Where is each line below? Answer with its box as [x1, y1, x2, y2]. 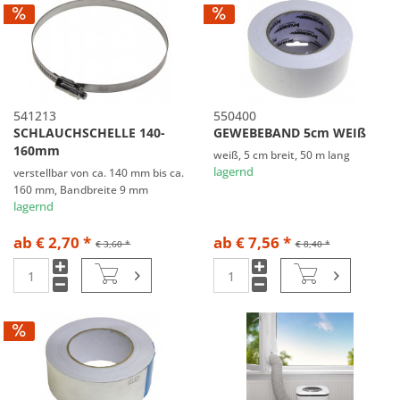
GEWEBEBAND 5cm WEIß [212, 124, 366, 142]
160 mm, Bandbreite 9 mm [13, 182, 149, 197]
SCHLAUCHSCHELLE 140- [13, 124, 166, 142]
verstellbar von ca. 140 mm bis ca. [13, 165, 185, 180]
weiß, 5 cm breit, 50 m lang [212, 147, 350, 162]
